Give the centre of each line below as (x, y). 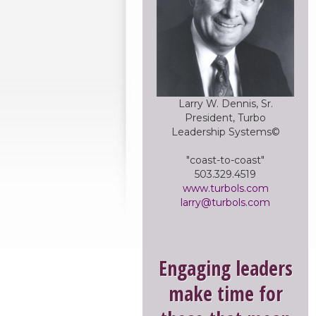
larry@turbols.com (225, 202)
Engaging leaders (225, 268)
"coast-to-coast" (225, 160)
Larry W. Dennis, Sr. (225, 104)
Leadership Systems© (225, 132)
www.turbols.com (225, 188)
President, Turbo (225, 118)
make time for (225, 293)
